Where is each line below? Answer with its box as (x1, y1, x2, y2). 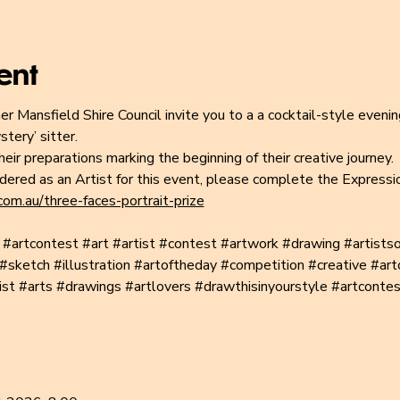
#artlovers (124, 277, 191, 296)
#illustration (53, 255, 130, 275)
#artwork (220, 234, 279, 254)
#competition (220, 255, 304, 275)
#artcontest (2, 234, 79, 254)
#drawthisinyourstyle (194, 277, 328, 296)
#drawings (55, 277, 121, 296)
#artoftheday (133, 255, 217, 275)
